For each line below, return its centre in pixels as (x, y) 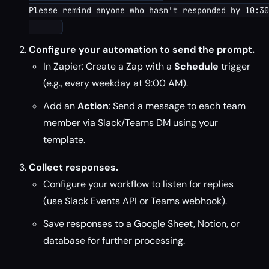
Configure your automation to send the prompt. (142, 50)
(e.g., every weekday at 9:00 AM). (116, 83)
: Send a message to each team (177, 106)
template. (64, 140)
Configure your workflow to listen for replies (138, 184)
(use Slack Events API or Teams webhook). (135, 201)
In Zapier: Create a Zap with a (109, 66)
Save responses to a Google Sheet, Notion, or (141, 224)
